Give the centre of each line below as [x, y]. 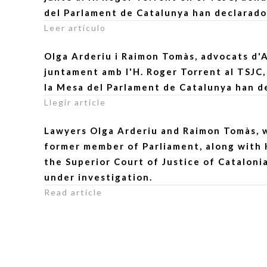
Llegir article [75, 102]
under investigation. [99, 177]
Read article [74, 192]
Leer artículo [75, 28]
